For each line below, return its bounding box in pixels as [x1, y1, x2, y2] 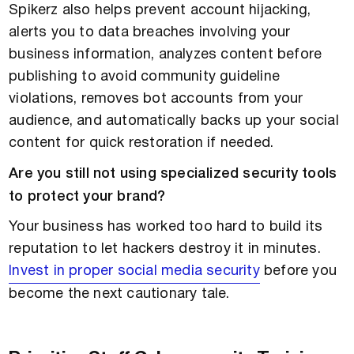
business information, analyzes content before [9, 47, 322, 62]
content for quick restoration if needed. [9, 136, 274, 150]
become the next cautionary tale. [9, 287, 230, 301]
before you [259, 264, 337, 278]
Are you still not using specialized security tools [9, 167, 337, 180]
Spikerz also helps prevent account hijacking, [9, 3, 311, 17]
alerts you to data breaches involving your [9, 25, 291, 40]
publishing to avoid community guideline [9, 70, 281, 84]
